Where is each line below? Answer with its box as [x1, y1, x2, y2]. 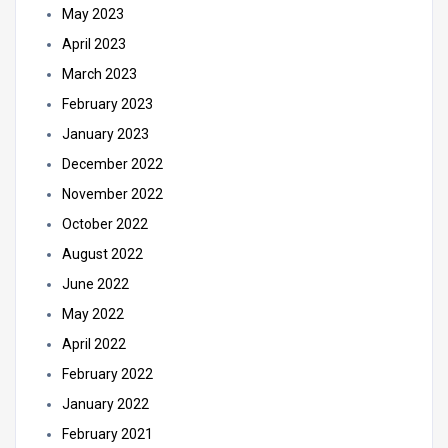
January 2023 [62, 126, 149, 142]
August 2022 [62, 246, 143, 262]
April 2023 [62, 36, 126, 52]
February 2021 [62, 426, 153, 442]
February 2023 [62, 96, 153, 112]
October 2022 [62, 216, 148, 232]
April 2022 [62, 336, 126, 352]
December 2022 [62, 156, 163, 172]
